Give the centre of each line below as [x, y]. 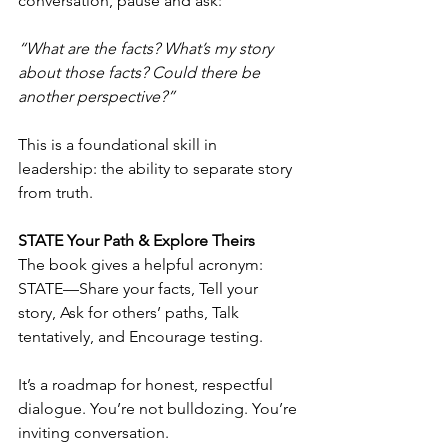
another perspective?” [96, 96]
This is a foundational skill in [119, 144]
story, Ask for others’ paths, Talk [130, 312]
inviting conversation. [93, 432]
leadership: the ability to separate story [157, 168]
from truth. [55, 192]
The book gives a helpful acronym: [142, 264]
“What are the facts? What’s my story [147, 48]
